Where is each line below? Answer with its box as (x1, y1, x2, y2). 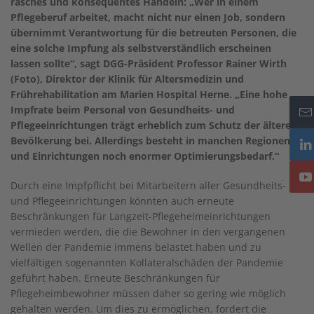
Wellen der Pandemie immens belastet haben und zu (11, 240, 261, 254)
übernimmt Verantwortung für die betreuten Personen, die (11, 26, 296, 39)
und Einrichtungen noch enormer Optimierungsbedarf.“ (11, 149, 279, 163)
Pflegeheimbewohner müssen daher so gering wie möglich (11, 287, 286, 300)
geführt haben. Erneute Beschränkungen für (11, 271, 220, 285)
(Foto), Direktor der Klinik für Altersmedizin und (11, 72, 244, 86)
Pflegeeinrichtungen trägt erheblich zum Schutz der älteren (11, 118, 297, 132)
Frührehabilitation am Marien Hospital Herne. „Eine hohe (11, 88, 287, 101)
